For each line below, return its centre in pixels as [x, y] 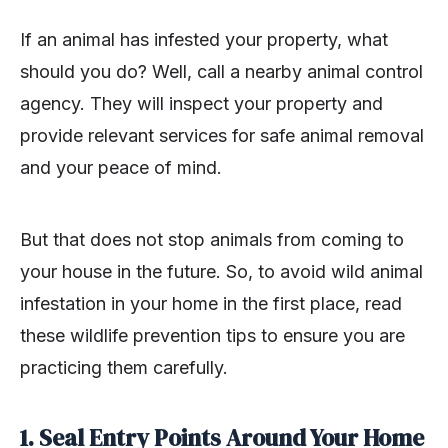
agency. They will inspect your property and [201, 103]
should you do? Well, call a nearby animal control [221, 71]
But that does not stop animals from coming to [212, 239]
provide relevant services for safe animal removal [222, 135]
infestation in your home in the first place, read [211, 303]
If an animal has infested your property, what [204, 39]
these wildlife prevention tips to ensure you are [212, 335]
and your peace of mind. [121, 167]
